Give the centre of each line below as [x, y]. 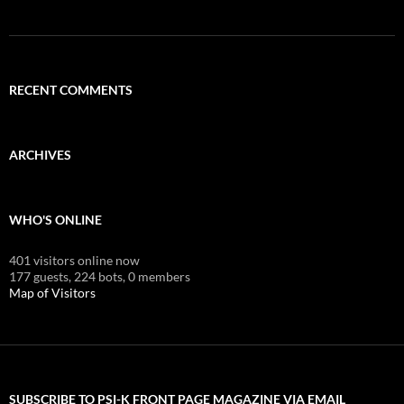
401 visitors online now [74, 260]
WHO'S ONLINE [55, 219]
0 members [159, 276]
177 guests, [40, 276]
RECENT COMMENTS [71, 89]
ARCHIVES [40, 154]
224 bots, [100, 276]
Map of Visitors [52, 292]
